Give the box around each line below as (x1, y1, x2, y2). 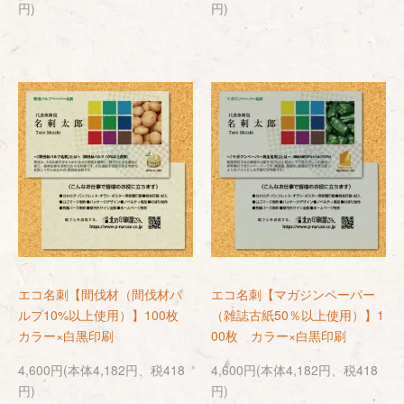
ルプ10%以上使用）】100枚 (18, 306, 191, 324)
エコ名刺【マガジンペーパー (211, 285, 375, 303)
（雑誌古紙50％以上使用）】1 (211, 306, 384, 324)
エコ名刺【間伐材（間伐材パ (18, 285, 182, 303)
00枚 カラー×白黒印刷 (211, 326, 346, 344)
